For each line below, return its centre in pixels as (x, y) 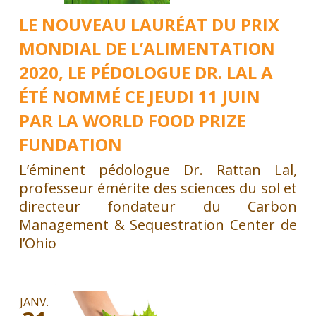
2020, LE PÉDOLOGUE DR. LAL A (146, 72)
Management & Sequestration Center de (158, 224)
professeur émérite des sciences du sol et (158, 188)
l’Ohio (37, 243)
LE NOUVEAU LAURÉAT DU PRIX (149, 24)
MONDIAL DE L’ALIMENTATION (147, 48)
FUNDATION (70, 144)
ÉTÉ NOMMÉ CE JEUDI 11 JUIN (139, 96)
